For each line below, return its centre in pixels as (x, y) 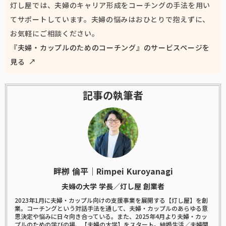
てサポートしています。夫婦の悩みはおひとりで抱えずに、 (110, 19)
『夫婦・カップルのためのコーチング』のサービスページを (110, 47)
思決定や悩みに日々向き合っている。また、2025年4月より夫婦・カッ (111, 216)
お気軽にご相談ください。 (55, 33)
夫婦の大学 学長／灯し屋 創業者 (113, 186)
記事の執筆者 (113, 95)
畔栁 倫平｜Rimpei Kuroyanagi (113, 171)
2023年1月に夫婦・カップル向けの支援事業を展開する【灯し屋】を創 (111, 200)
